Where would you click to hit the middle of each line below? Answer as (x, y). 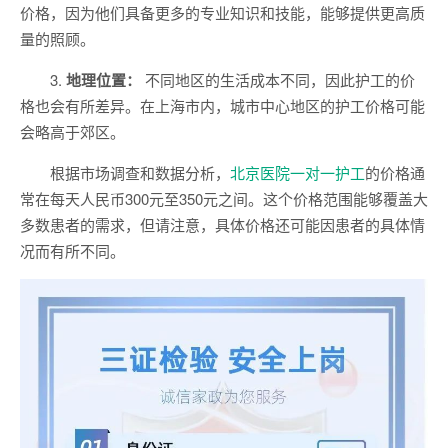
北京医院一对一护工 (297, 172)
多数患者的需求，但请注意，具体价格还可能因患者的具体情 (222, 224)
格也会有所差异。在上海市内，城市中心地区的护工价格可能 (222, 105)
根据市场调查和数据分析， (140, 172)
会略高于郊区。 (72, 131)
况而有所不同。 (72, 250)
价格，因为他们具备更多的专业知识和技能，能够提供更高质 (222, 12)
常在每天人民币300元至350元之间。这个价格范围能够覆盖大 (224, 198)
